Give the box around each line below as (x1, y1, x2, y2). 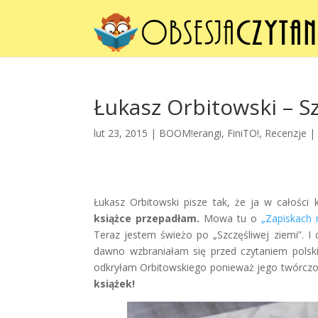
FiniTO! (227, 126, 259, 140)
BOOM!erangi (159, 126, 221, 140)
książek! (94, 277, 135, 290)
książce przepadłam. (94, 212, 199, 225)
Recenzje (265, 126, 307, 140)
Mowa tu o (199, 212, 261, 225)
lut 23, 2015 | (94, 126, 159, 140)
